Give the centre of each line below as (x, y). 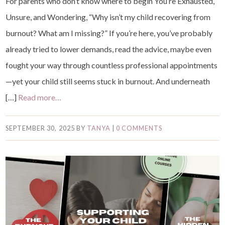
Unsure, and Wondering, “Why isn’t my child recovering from (108, 17)
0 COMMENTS (139, 128)
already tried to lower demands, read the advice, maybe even (109, 49)
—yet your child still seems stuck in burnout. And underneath (108, 81)
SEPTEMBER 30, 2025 (40, 128)
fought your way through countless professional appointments (112, 65)
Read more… (40, 97)
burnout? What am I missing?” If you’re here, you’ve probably (109, 33)
